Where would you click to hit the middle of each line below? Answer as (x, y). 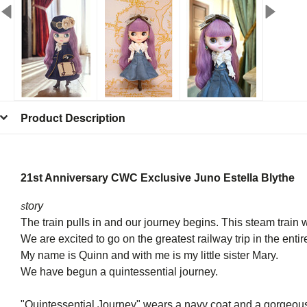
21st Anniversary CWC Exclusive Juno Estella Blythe (158, 178)
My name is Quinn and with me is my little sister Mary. (149, 255)
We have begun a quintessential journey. (119, 272)
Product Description (73, 118)
